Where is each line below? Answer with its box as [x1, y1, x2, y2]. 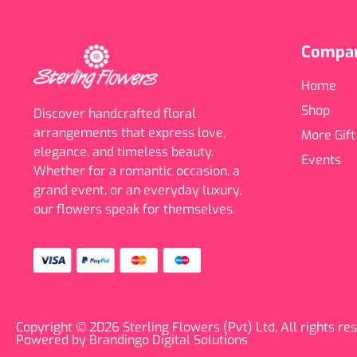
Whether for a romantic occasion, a [33, 163, 240, 180]
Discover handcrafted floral [33, 105, 196, 123]
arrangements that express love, [33, 124, 226, 142]
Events [301, 151, 341, 169]
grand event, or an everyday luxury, [33, 182, 241, 199]
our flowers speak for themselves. [33, 201, 235, 218]
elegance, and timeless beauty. [33, 143, 214, 161]
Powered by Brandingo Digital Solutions [16, 331, 248, 349]
